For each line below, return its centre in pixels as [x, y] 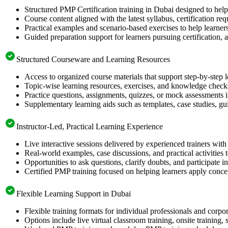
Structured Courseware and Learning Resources [93, 59]
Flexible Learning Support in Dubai [74, 193]
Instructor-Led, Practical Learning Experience [90, 126]
